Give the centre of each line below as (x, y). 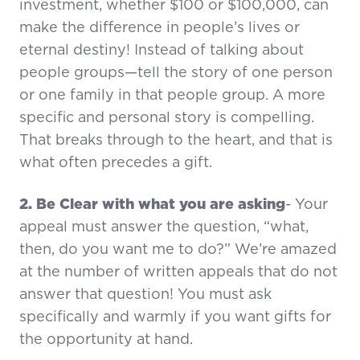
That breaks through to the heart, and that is (176, 141)
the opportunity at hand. (106, 340)
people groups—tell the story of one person (176, 74)
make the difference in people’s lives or (160, 29)
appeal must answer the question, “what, (164, 228)
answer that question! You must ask (145, 295)
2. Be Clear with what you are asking (152, 205)
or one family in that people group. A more (172, 96)
